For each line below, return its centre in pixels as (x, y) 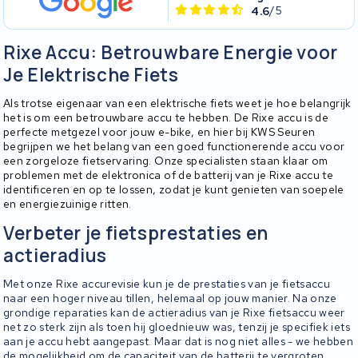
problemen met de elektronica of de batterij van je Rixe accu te (169, 175)
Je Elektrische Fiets (91, 74)
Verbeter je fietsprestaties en (136, 233)
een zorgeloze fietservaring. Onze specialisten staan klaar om (166, 160)
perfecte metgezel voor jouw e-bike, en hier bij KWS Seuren (159, 131)
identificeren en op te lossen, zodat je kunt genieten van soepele (174, 189)
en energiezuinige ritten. (68, 203)
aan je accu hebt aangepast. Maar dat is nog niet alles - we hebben (179, 342)
